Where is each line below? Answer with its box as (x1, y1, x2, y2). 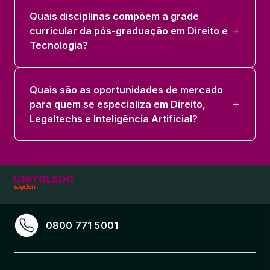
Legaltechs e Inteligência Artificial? (30, 113, 198, 125)
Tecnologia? (30, 39, 88, 52)
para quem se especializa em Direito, (30, 98, 206, 111)
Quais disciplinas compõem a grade (30, 10, 199, 23)
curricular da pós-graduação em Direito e (30, 25, 228, 37)
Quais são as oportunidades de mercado (30, 84, 223, 96)
